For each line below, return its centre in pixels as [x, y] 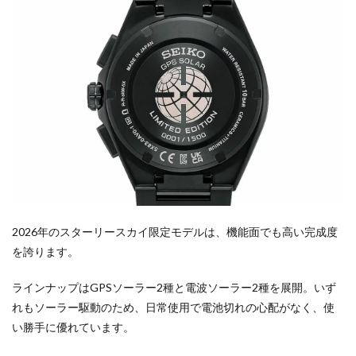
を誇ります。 [45, 252]
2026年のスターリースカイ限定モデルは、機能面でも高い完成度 [175, 232]
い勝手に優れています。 [73, 327]
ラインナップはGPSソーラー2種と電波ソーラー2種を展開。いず [174, 288]
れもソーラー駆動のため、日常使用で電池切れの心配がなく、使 [173, 308]
